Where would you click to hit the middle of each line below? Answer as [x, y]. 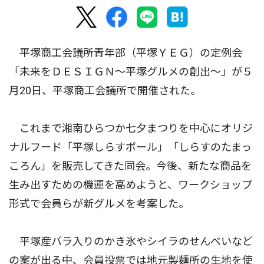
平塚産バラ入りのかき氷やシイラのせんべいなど [131, 241]
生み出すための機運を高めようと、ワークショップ [131, 185]
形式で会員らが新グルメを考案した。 [99, 204]
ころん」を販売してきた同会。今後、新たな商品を [130, 166]
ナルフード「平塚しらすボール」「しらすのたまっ [130, 147]
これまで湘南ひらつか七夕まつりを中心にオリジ [131, 128]
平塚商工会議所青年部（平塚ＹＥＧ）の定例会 [126, 53]
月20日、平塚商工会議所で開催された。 [105, 90]
